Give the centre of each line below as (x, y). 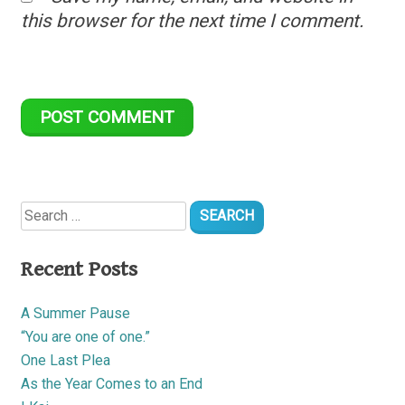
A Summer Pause (75, 313)
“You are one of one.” (85, 336)
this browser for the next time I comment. (192, 20)
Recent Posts (79, 269)
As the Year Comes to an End (112, 383)
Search (42, 199)
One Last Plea (66, 360)
